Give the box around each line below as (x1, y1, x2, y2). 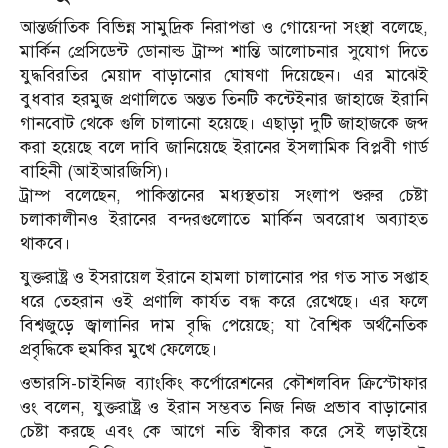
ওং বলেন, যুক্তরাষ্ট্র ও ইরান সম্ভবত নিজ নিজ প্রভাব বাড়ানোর (20, 397, 428, 419)
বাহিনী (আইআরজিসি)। (20, 161, 170, 183)
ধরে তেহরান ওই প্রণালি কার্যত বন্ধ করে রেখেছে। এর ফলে (20, 291, 428, 313)
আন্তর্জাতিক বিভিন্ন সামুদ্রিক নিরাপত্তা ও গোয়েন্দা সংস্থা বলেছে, (20, 17, 428, 39)
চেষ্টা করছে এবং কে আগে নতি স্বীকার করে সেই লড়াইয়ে (20, 421, 428, 443)
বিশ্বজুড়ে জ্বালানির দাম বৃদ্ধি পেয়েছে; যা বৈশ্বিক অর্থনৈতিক (20, 315, 428, 337)
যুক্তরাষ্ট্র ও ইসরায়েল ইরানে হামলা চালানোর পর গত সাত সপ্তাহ (20, 267, 428, 289)
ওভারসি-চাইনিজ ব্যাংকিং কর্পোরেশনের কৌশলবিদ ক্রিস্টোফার (20, 373, 428, 395)
